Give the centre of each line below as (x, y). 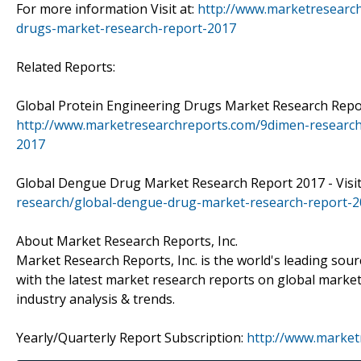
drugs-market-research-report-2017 (126, 28)
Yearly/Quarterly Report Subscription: (131, 337)
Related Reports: (66, 66)
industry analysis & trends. (95, 299)
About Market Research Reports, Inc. (127, 241)
